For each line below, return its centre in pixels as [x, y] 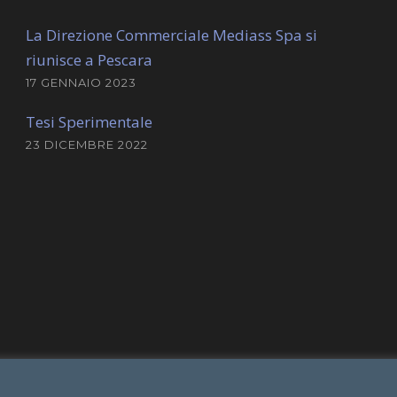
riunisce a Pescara [89, 60]
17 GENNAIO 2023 [81, 82]
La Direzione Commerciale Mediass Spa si [171, 35]
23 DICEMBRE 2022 [86, 144]
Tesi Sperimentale [89, 122]
